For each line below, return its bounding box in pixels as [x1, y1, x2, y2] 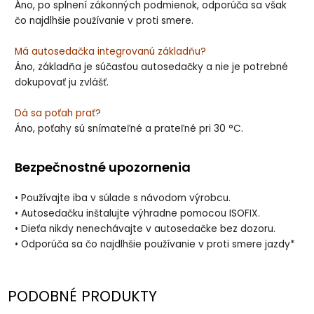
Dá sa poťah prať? [15, 107, 102, 121]
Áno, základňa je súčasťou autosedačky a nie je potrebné [15, 60, 289, 74]
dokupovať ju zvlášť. [15, 76, 109, 90]
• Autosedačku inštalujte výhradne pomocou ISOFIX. [15, 206, 261, 220]
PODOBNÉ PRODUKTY [8, 285, 158, 306]
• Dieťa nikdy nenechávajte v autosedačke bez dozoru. [15, 221, 276, 235]
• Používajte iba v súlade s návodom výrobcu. [15, 191, 231, 205]
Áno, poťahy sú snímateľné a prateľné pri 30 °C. [15, 122, 244, 136]
